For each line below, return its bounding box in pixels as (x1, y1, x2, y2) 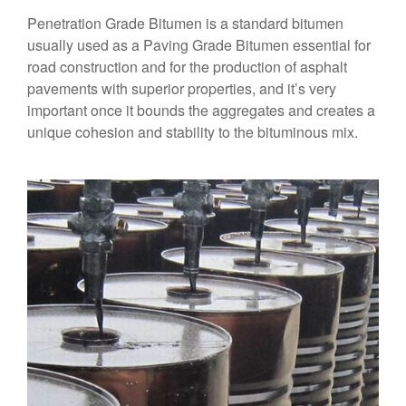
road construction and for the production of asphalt (27, 56, 347, 77)
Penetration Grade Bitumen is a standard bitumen (27, 13, 343, 34)
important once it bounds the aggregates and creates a (27, 100, 375, 121)
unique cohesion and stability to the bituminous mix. (27, 121, 358, 142)
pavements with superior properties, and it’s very (27, 78, 336, 99)
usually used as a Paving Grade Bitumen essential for (27, 34, 371, 55)
